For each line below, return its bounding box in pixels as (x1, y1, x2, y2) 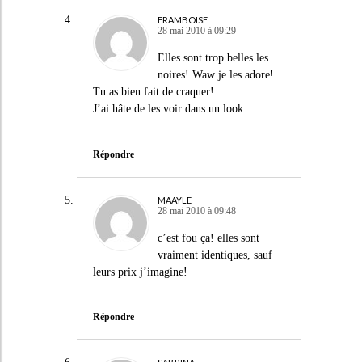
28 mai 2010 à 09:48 (157, 204, 236, 217)
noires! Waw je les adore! (157, 69, 274, 81)
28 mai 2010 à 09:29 (157, 25, 236, 36)
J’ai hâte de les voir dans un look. (92, 103, 246, 115)
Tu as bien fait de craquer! (92, 86, 214, 98)
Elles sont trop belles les (157, 52, 268, 64)
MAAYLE (157, 194, 192, 205)
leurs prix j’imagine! (92, 265, 187, 278)
